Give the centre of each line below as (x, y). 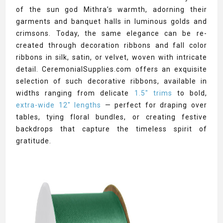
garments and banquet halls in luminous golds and (111, 21)
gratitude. (34, 141)
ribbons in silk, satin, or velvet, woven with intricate (111, 57)
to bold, (189, 93)
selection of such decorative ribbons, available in (111, 81)
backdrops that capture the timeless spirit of (111, 129)
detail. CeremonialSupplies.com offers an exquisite (111, 69)
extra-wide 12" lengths (59, 105)
